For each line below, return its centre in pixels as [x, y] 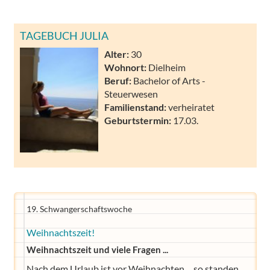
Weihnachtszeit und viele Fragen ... [97, 250]
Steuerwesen [131, 93]
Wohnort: [125, 67]
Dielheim [166, 67]
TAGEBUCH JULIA [64, 35]
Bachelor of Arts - [168, 80]
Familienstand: [135, 107]
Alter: [117, 54]
